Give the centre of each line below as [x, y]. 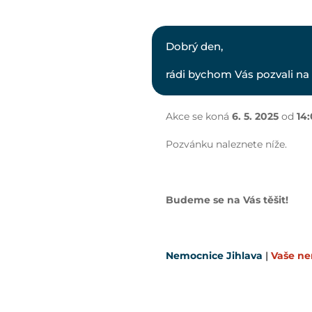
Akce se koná [199, 117]
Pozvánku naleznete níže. [227, 145]
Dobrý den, [195, 47]
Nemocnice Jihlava [214, 256]
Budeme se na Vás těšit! [227, 200]
